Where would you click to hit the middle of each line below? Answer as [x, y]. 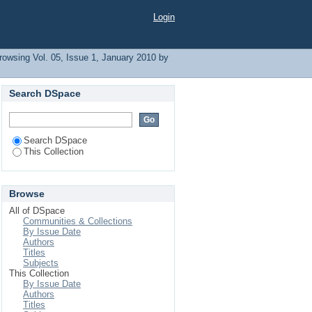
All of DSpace [37, 211]
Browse [27, 194]
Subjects [41, 263]
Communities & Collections [78, 221]
